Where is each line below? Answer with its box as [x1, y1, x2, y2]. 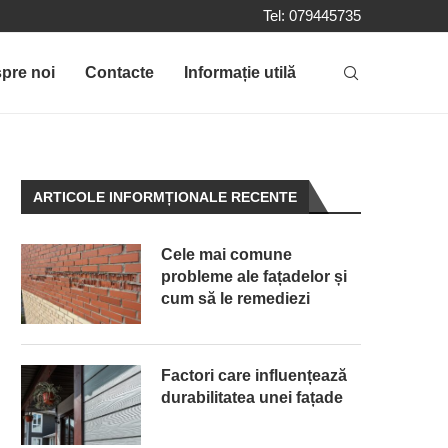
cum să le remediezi [161, 290, 310, 307]
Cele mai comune [161, 246, 292, 263]
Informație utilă [184, 64, 296, 81]
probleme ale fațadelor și [161, 268, 347, 285]
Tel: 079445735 [263, 7, 361, 24]
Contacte [85, 64, 154, 81]
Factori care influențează [161, 367, 347, 384]
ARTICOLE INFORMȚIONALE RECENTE [33, 189, 297, 205]
